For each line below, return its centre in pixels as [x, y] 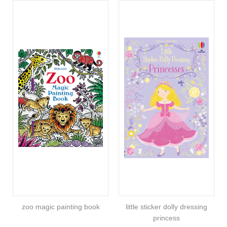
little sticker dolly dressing [166, 206]
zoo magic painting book [61, 206]
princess [166, 218]
